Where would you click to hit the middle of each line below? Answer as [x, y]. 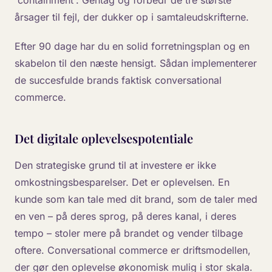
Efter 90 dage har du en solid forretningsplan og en [132, 46]
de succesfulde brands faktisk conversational [118, 80]
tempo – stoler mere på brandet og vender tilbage [129, 233]
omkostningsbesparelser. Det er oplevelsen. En [122, 182]
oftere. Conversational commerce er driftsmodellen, [133, 250]
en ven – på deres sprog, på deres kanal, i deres [125, 216]
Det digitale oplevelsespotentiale [104, 138]
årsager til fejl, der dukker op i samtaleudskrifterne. [132, 17]
